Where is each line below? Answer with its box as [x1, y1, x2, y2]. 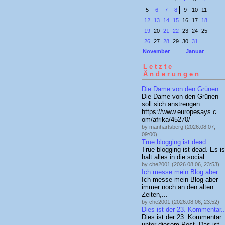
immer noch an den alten [142, 183, 213, 191]
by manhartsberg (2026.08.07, [142, 124, 215, 130]
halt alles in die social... [142, 153, 210, 161]
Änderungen [143, 70, 201, 78]
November [143, 48, 170, 54]
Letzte [143, 63, 174, 71]
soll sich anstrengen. [142, 100, 202, 108]
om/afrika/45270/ [142, 116, 190, 124]
